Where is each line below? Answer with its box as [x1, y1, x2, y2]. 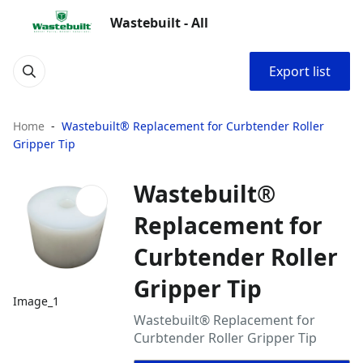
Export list [269, 62, 331, 80]
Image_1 [13, 293, 59, 310]
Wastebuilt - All [110, 14, 208, 32]
